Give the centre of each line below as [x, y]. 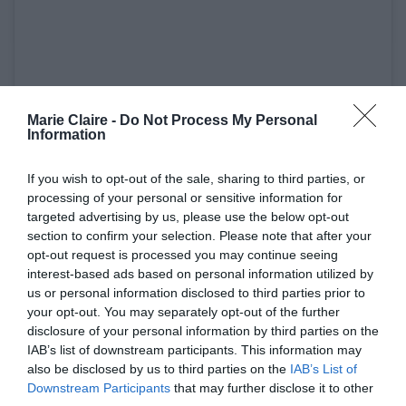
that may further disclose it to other [272, 387]
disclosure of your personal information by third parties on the [203, 330]
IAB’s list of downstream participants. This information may [194, 349]
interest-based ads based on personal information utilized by [200, 273]
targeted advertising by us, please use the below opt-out [188, 216]
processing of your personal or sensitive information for [185, 197]
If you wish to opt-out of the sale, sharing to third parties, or [196, 178]
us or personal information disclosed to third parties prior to [196, 292]
